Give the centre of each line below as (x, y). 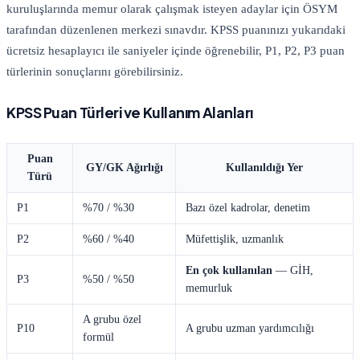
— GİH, (293, 270)
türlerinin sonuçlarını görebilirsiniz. (95, 71)
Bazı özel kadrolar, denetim (248, 207)
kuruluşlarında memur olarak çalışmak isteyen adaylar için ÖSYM (172, 8)
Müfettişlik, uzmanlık (235, 239)
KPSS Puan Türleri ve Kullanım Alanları (130, 112)
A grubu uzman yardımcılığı (250, 328)
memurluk (209, 288)
